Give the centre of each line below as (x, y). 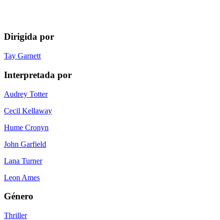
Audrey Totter (26, 94)
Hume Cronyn (26, 127)
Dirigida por (29, 37)
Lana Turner (23, 161)
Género (19, 196)
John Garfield (25, 144)
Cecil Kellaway (28, 110)
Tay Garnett (22, 56)
